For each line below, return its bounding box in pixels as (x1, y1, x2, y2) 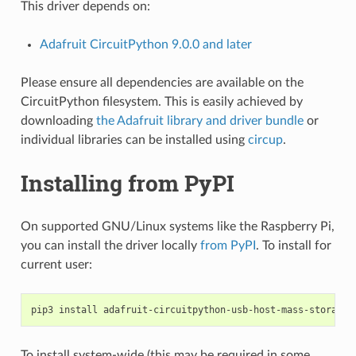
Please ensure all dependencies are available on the (20, 75, 304, 89)
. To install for (255, 238, 331, 252)
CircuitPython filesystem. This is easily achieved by (20, 95, 303, 108)
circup (247, 133, 283, 146)
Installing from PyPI (20, 168, 234, 198)
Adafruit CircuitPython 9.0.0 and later (39, 37, 252, 51)
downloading (20, 114, 96, 127)
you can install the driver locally (20, 238, 200, 252)
